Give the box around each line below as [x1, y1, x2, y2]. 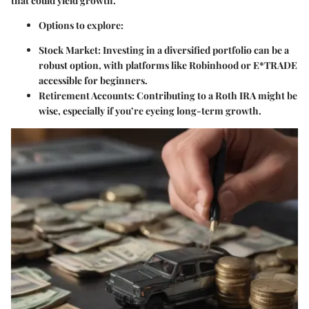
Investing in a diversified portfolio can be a [101, 43, 289, 57]
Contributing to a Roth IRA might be [134, 88, 297, 102]
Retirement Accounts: [39, 88, 134, 102]
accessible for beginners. [39, 73, 148, 87]
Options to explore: [39, 18, 123, 32]
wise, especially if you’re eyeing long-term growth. [39, 103, 261, 117]
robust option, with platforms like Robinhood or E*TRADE [39, 58, 297, 72]
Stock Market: [39, 43, 101, 57]
